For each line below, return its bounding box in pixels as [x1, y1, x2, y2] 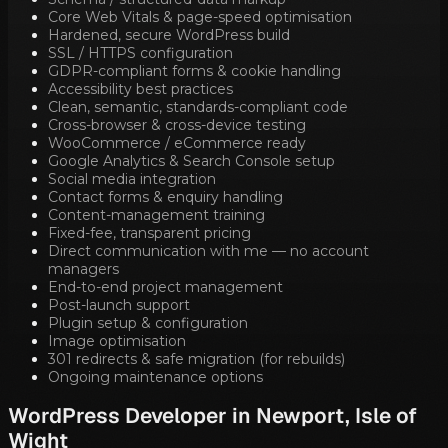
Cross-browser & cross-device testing [48, 116, 306, 135]
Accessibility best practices [48, 80, 233, 99]
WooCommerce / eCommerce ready [48, 134, 306, 153]
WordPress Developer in [8, 402, 256, 430]
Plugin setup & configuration [48, 314, 248, 333]
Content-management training [48, 206, 265, 225]
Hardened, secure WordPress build [48, 26, 290, 45]
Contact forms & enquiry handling [48, 188, 283, 207]
